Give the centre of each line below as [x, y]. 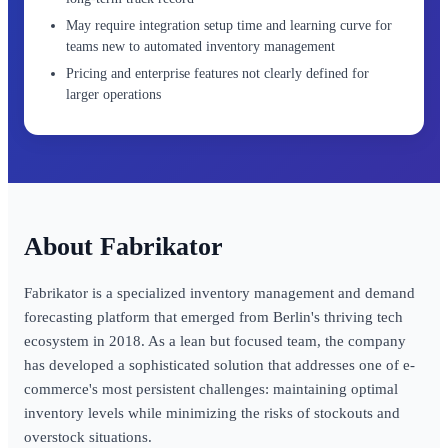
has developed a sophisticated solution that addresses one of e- [219, 365]
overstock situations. [88, 437]
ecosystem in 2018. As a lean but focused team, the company [215, 341]
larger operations [113, 94]
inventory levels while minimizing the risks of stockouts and [212, 413]
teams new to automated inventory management [200, 46]
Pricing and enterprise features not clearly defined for [217, 73]
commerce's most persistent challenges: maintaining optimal [211, 389]
